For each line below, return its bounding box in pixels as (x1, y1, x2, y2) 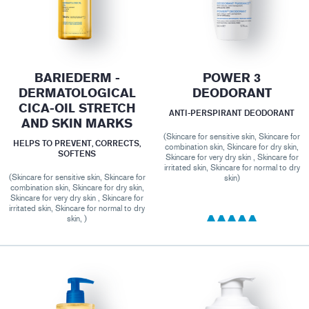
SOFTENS (58, 148, 97, 159)
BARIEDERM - (34, 70, 120, 86)
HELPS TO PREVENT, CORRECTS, (13, 137, 141, 148)
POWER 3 (203, 70, 261, 86)
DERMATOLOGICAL (18, 86, 136, 101)
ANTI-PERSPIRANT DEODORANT (169, 107, 295, 118)
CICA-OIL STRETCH (18, 101, 136, 116)
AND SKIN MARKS (21, 116, 133, 131)
